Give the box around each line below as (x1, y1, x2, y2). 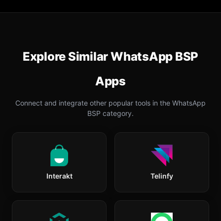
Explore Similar (22, 49, 111, 64)
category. (101, 109, 134, 117)
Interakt (46, 172, 73, 180)
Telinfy (150, 172, 173, 180)
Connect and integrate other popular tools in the (15, 99, 172, 107)
